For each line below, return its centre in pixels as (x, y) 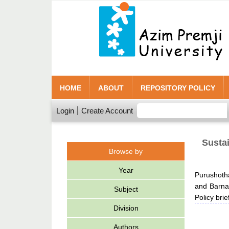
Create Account (107, 111)
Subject (126, 189)
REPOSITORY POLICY (178, 88)
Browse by (126, 151)
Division (126, 208)
